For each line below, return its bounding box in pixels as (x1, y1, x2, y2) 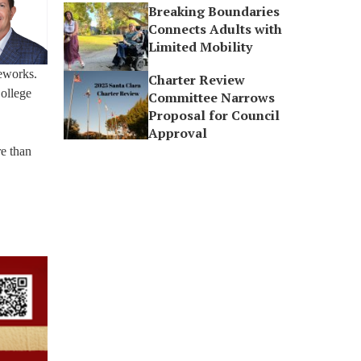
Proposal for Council (148, 106, 280, 124)
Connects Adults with (148, 20, 283, 38)
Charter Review (148, 71, 246, 89)
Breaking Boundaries (148, 2, 280, 20)
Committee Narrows (148, 89, 276, 106)
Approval (148, 124, 208, 142)
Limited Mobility (148, 38, 253, 56)
